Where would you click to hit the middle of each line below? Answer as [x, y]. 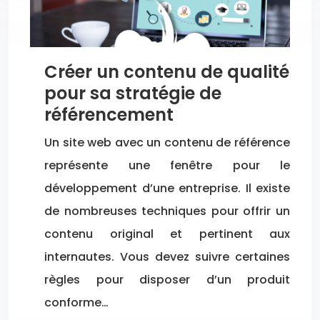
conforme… [76, 302]
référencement [109, 114]
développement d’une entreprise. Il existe [167, 188]
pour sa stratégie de [133, 93]
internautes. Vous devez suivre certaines [167, 256]
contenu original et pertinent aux [167, 234]
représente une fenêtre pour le [167, 165]
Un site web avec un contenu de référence [167, 142]
